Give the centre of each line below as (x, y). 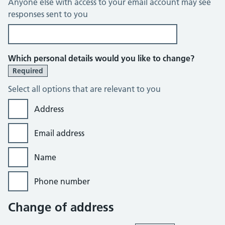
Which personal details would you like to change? (101, 58)
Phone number (62, 181)
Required (28, 71)
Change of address (61, 207)
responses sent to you (48, 14)
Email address (59, 133)
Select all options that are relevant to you (84, 89)
